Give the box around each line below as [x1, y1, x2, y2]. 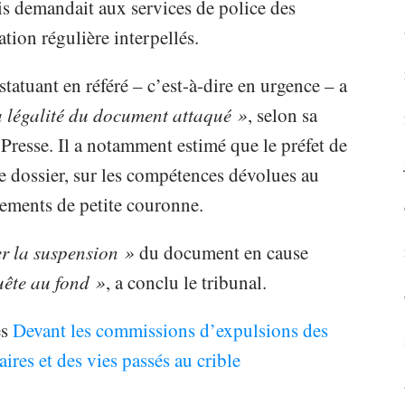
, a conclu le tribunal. [105, 269, 267, 296]
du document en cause [134, 240, 308, 266]
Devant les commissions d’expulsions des [12, 317, 328, 344]
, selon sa [247, 102, 317, 128]
